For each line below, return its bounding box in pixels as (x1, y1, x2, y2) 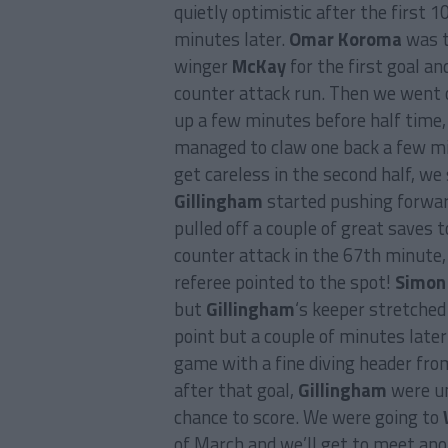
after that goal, (174, 376, 298, 404)
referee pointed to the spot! (174, 268, 395, 296)
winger (174, 52, 232, 80)
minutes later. (174, 25, 289, 53)
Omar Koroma (289, 25, 402, 53)
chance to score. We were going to (174, 403, 443, 431)
